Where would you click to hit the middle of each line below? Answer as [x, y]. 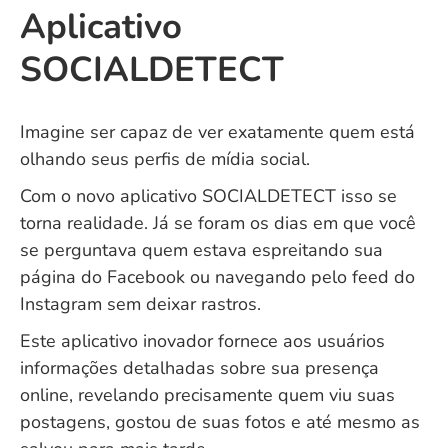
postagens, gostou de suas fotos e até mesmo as [220, 422]
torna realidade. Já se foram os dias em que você [218, 223]
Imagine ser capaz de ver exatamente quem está [217, 132]
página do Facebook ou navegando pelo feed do [217, 277]
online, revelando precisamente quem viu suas [207, 395]
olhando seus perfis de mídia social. [165, 159]
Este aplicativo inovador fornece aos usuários [202, 341]
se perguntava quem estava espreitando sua [201, 250]
